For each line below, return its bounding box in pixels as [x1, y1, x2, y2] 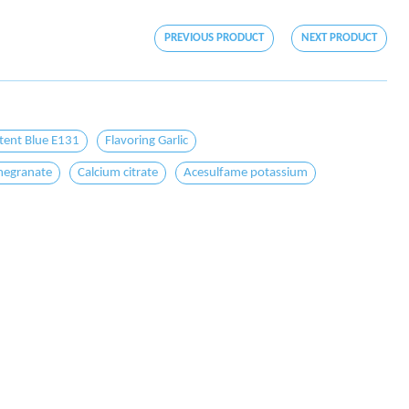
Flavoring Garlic [105, 134, 188, 148]
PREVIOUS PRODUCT [164, 32, 264, 44]
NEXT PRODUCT [301, 32, 377, 44]
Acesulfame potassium [184, 166, 308, 180]
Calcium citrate [78, 166, 158, 180]
